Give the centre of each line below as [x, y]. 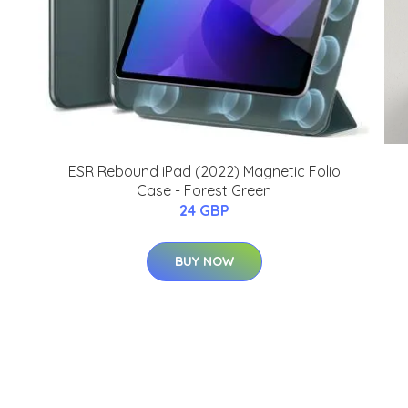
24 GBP [204, 211]
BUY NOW [204, 262]
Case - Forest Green [204, 191]
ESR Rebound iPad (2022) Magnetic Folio [204, 172]
